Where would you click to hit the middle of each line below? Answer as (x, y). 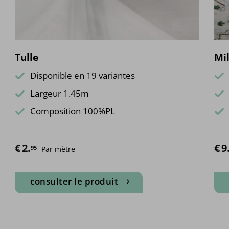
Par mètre (58, 149)
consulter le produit (74, 181)
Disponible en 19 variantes (83, 75)
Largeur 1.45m (60, 93)
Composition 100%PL (73, 111)
